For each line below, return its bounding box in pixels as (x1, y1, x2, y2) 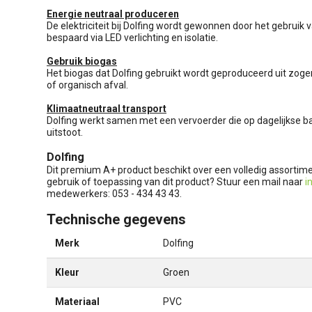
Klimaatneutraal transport (47, 102, 166, 114)
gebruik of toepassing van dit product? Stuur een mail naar (47, 175, 305, 187)
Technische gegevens (47, 210, 186, 228)
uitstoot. (47, 126, 83, 138)
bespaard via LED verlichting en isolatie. (47, 31, 218, 43)
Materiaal (55, 295, 100, 307)
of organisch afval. (47, 79, 128, 91)
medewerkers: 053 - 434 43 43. (47, 187, 182, 199)
